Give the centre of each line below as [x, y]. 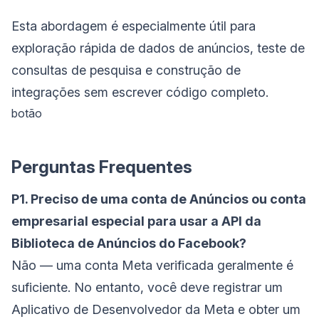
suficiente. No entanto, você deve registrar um [147, 288]
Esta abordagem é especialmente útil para [134, 26]
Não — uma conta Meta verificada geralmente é [152, 266]
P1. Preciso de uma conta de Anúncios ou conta [159, 199]
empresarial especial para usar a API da [136, 221]
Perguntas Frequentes [102, 167]
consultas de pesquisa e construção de [126, 70]
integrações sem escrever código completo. [140, 93]
